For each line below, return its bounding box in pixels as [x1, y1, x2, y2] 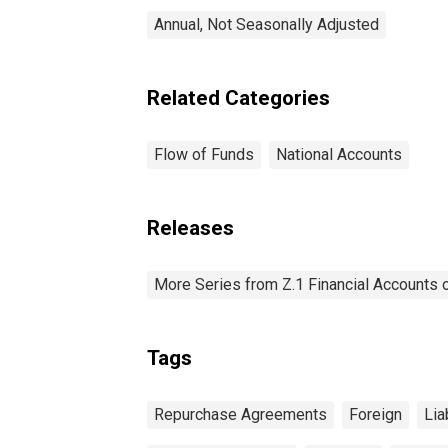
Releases [147, 215, 234, 240]
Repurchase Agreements [154, 404, 327, 424]
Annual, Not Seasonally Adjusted [154, 14, 379, 34]
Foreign [349, 404, 402, 424]
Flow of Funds [154, 144, 254, 164]
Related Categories [147, 85, 330, 110]
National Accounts [276, 144, 402, 164]
